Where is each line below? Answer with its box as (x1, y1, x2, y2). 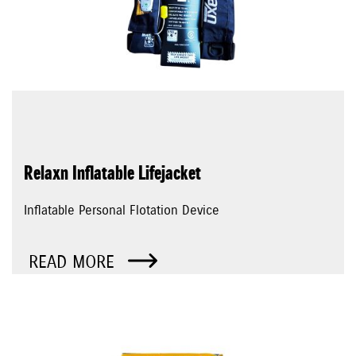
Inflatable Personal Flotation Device (24, 203, 219, 219)
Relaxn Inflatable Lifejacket (24, 161, 201, 187)
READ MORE (29, 251, 120, 274)
